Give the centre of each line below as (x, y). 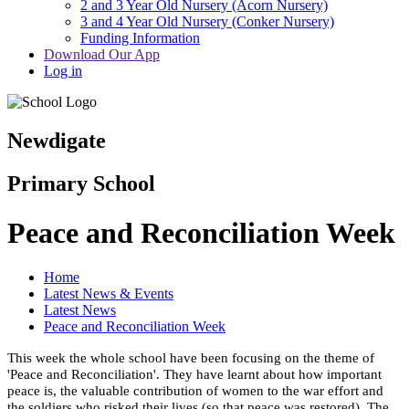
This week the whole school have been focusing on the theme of (191, 357)
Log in (63, 71)
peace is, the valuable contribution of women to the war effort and (195, 390)
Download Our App (102, 55)
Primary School (81, 184)
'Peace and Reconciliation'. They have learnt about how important (194, 373)
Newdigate (57, 141)
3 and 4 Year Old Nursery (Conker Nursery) (207, 22)
